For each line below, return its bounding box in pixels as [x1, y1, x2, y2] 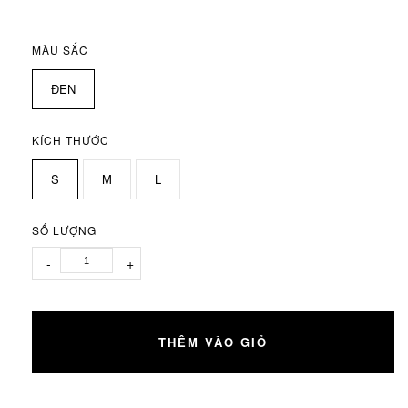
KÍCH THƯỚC [32, 131, 109, 148]
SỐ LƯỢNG [32, 221, 97, 238]
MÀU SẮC [32, 41, 88, 57]
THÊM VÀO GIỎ [158, 332, 268, 351]
